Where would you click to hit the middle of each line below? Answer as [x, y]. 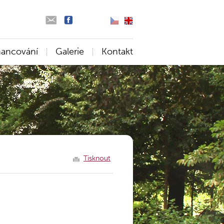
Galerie [70, 51]
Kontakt [117, 51]
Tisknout [97, 158]
